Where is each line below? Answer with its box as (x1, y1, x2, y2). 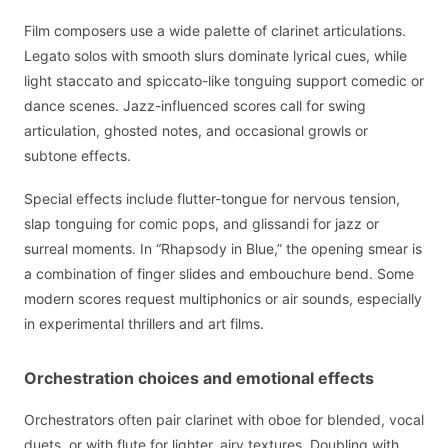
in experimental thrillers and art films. (24, 314, 264, 332)
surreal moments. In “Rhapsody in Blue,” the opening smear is (24, 239, 422, 257)
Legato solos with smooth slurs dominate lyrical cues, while (24, 47, 407, 65)
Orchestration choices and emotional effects (24, 367, 374, 388)
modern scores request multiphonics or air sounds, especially (24, 289, 422, 307)
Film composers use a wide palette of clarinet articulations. (24, 22, 406, 40)
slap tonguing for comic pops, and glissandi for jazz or (24, 214, 379, 232)
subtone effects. (24, 147, 131, 165)
